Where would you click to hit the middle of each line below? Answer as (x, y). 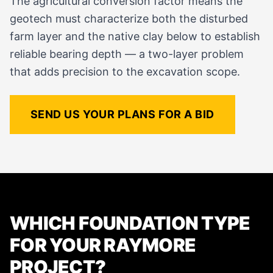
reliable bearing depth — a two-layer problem (127, 54)
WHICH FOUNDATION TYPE (130, 223)
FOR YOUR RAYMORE (103, 245)
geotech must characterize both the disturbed (129, 19)
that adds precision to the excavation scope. (125, 72)
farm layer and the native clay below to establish (135, 37)
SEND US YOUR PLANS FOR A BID (122, 115)
